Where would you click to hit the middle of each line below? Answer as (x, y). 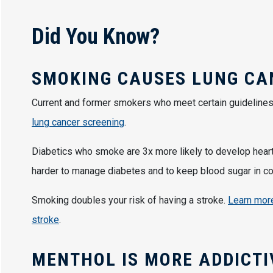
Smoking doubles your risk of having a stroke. (130, 200)
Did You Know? (98, 37)
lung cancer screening (78, 122)
